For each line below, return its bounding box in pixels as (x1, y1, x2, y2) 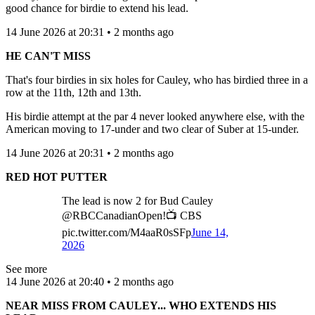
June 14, (191, 226, 229, 238)
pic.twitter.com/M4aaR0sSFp (62, 226, 191, 238)
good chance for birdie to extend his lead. (6, 1, 188, 14)
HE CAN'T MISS (6, 49, 91, 62)
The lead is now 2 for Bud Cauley (62, 194, 213, 207)
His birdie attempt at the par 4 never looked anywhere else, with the (6, 110, 304, 122)
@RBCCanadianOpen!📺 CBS (62, 209, 202, 221)
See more (6, 262, 47, 275)
